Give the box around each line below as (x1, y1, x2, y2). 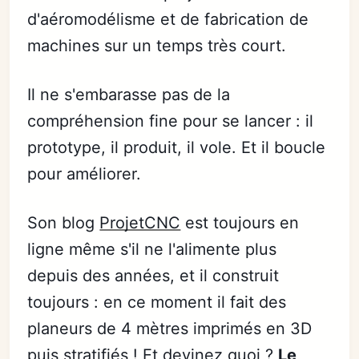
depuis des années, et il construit (27, 266, 280, 285)
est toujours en (180, 213, 300, 232)
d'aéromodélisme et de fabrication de (27, 10, 309, 29)
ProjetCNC (99, 213, 181, 232)
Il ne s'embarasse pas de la (27, 85, 231, 104)
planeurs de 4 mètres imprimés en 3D (27, 319, 313, 338)
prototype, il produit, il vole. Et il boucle (27, 138, 326, 157)
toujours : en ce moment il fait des (27, 292, 287, 312)
